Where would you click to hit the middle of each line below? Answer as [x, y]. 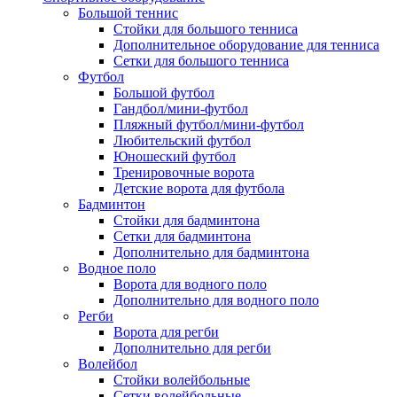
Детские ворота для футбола [199, 188]
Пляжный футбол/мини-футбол [209, 124]
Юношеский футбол [175, 156]
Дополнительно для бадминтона [211, 252]
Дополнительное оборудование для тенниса [246, 44]
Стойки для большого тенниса [206, 28]
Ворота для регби [166, 331]
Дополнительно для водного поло [216, 300]
